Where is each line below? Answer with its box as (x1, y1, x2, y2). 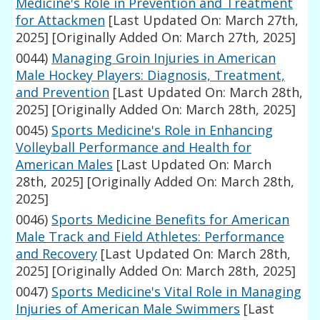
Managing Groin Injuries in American (51, 49, 276, 67)
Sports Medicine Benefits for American (51, 211, 290, 229)
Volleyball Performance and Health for (16, 139, 252, 156)
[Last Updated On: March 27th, (105, 11, 299, 29)
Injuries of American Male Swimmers (16, 300, 241, 318)
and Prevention (16, 84, 110, 101)
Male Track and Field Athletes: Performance (16, 228, 285, 246)
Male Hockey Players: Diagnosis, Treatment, (16, 66, 286, 84)
